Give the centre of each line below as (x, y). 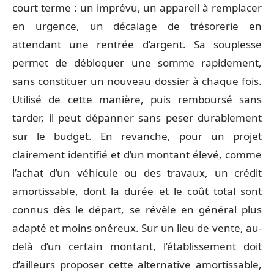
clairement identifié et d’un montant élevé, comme (137, 154)
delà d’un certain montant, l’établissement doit (137, 246)
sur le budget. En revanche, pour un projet (137, 136)
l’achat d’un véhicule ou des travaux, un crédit (137, 172)
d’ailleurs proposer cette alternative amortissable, (137, 264)
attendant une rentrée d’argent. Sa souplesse (137, 44)
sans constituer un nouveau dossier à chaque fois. (137, 81)
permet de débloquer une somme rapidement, (137, 62)
